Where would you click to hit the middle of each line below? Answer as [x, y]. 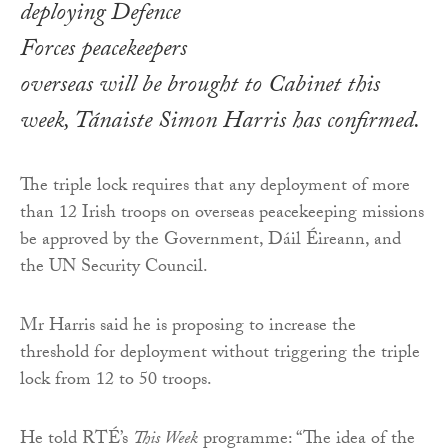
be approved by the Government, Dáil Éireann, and [210, 242]
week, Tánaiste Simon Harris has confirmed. [220, 124]
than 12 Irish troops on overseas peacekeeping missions [222, 215]
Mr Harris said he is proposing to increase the [188, 328]
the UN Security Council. [114, 269]
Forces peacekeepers [103, 52]
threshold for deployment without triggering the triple [220, 355]
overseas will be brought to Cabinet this [200, 88]
